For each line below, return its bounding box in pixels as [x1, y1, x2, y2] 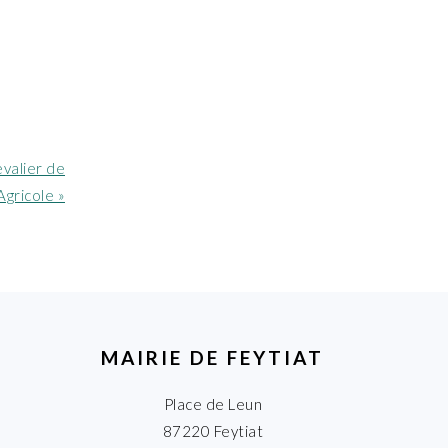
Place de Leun [163, 394, 263, 413]
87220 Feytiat [162, 421, 264, 440]
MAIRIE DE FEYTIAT [101, 345, 325, 369]
